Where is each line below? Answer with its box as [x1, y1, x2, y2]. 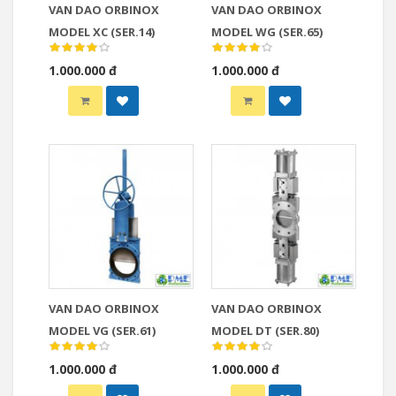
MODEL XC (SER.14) [49, 24, 155, 40]
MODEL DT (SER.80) [211, 323, 319, 339]
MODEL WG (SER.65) [211, 24, 323, 40]
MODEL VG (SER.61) [49, 323, 156, 339]
